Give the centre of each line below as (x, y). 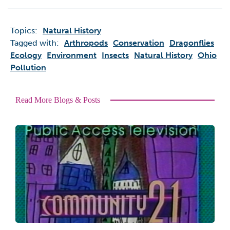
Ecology (26, 55)
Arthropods (86, 43)
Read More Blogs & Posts (58, 100)
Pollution (28, 68)
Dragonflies (192, 43)
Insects (115, 55)
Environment (72, 55)
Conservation (139, 43)
